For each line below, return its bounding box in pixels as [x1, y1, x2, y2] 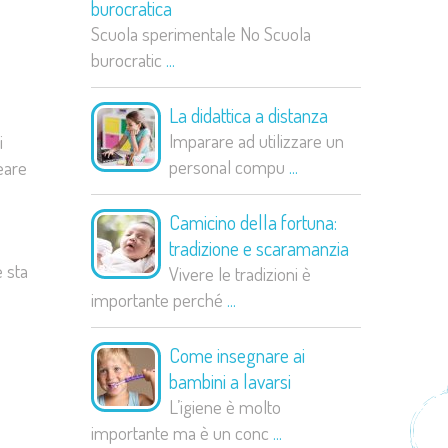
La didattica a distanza [169, 102, 328, 128]
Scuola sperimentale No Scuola [91, 21, 311, 46]
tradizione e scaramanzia [169, 235, 349, 261]
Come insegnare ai [169, 342, 305, 368]
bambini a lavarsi [169, 368, 291, 394]
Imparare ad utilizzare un [169, 128, 344, 153]
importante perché [91, 287, 227, 312]
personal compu [169, 154, 289, 179]
